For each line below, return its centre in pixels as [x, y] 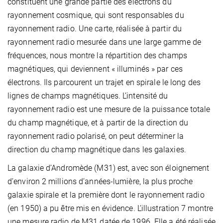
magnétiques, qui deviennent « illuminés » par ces [95, 69]
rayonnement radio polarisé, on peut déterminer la [96, 136]
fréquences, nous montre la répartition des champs [97, 56]
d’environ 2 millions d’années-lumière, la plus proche [100, 182]
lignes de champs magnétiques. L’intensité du [88, 96]
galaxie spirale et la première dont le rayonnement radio [106, 195]
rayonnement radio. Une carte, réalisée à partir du [95, 29]
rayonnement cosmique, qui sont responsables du [96, 15]
